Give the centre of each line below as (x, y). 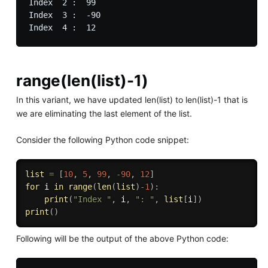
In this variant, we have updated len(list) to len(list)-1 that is (132, 99)
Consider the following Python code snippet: (102, 139)
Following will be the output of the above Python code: (122, 238)
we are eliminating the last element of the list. (104, 113)
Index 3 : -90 (64, 15)
